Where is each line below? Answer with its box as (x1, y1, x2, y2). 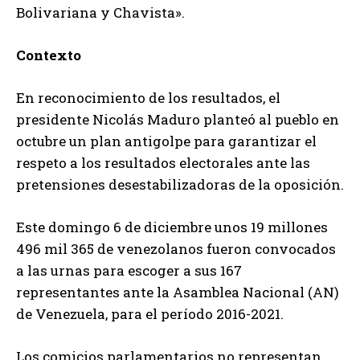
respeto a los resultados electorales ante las (16, 153, 310, 173)
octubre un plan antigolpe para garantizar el (16, 132, 317, 151)
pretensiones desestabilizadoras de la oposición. (16, 175, 344, 194)
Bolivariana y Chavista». (16, 3, 185, 22)
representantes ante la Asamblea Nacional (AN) (16, 283, 339, 302)
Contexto (16, 46, 81, 65)
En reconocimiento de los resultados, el (16, 88, 280, 108)
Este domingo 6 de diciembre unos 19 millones (16, 218, 328, 237)
